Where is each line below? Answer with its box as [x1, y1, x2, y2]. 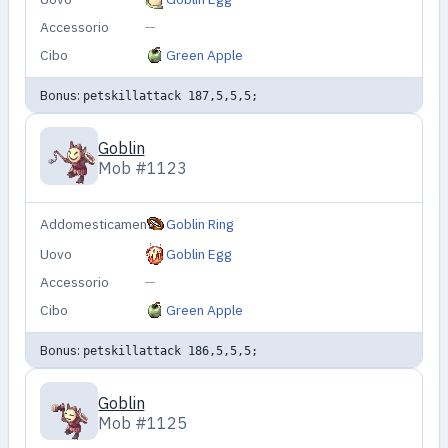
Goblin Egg [166, 245, 233, 264]
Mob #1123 [98, 158, 188, 179]
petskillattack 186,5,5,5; [82, 342, 258, 358]
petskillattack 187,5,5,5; [82, 87, 258, 103]
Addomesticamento [40, 215, 161, 234]
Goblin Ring [166, 215, 235, 234]
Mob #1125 [98, 413, 188, 434]
